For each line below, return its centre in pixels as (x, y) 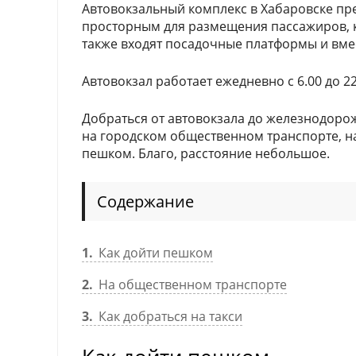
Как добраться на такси (169, 316)
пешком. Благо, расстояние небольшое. (206, 153)
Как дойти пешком (154, 252)
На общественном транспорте (191, 284)
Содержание (145, 201)
